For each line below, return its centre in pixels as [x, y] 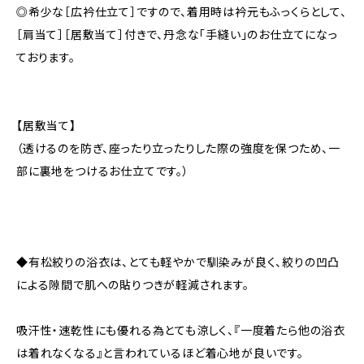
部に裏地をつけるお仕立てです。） [103, 171]
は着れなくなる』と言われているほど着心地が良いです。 [160, 353]
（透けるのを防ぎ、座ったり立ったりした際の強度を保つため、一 [178, 148]
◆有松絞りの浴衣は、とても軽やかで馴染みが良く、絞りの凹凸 [178, 262]
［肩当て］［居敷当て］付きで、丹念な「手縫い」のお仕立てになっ [177, 35]
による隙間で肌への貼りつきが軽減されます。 [133, 285]
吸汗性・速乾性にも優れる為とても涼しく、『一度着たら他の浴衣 [181, 330]
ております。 [46, 57]
